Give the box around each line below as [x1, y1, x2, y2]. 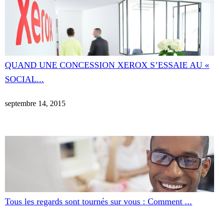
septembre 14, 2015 [5, 99, 66, 108]
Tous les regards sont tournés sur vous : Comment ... [5, 196, 193, 206]
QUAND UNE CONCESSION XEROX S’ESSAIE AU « [5, 60, 210, 70]
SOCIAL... [5, 74, 44, 84]
